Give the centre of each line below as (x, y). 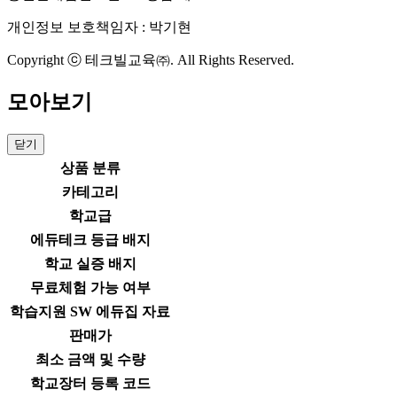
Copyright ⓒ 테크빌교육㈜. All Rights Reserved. (151, 60)
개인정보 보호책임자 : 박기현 (99, 27)
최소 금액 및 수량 (90, 359)
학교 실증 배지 (90, 263)
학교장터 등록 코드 (90, 383)
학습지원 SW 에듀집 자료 (90, 311)
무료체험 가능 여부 (90, 287)
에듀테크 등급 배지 (90, 239)
